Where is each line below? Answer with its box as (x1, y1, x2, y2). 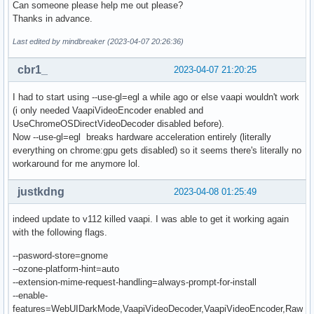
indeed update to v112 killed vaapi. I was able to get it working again (13, 213, 289, 224)
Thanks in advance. (13, 13, 93, 24)
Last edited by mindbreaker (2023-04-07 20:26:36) (13, 36, 184, 46)
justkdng (18, 185, 64, 198)
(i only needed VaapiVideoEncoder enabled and (13, 104, 203, 116)
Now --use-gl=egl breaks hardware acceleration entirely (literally (13, 131, 271, 142)
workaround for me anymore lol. (13, 158, 140, 169)
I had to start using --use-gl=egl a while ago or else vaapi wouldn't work (13, 91, 299, 102)
